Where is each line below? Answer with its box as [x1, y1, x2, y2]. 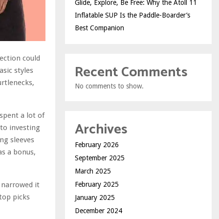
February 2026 [75, 140, 119, 149]
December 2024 [75, 206, 122, 215]
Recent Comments [75, 61, 187, 84]
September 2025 [75, 153, 125, 162]
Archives [75, 118, 127, 141]
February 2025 [75, 180, 119, 188]
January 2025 [75, 193, 115, 201]
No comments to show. [75, 82, 144, 90]
